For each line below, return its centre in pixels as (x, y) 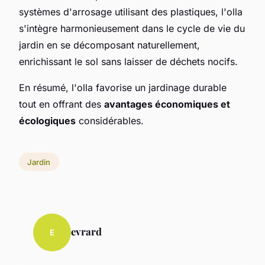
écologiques (47, 120)
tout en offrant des (62, 104)
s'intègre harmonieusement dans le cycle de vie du (132, 28)
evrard (86, 232)
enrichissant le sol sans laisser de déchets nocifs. (128, 61)
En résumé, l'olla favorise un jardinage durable (123, 87)
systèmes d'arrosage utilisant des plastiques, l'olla (131, 12)
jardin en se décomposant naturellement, (109, 45)
